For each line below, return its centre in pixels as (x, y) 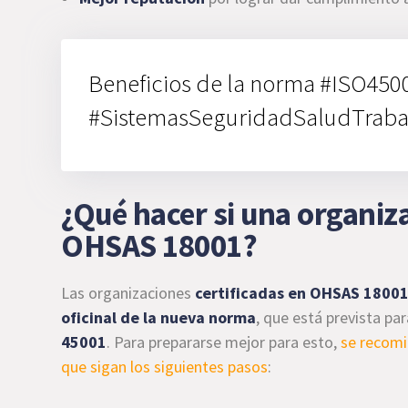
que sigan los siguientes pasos (165, 366)
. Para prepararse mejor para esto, (224, 342)
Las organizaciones (128, 292)
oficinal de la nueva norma (159, 317)
